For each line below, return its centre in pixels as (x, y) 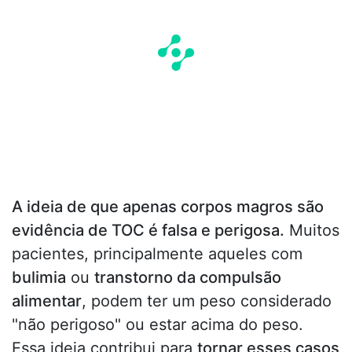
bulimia (39, 277)
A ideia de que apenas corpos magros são (168, 206)
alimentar (47, 301)
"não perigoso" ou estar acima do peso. (158, 324)
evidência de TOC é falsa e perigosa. (148, 230)
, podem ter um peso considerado (207, 301)
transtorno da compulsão (188, 277)
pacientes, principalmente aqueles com (157, 253)
